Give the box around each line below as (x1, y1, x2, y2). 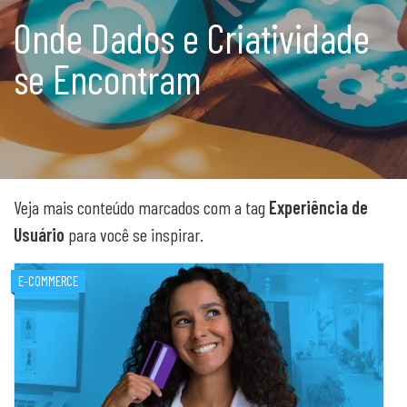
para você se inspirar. (65, 223, 203, 245)
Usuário (14, 223, 65, 245)
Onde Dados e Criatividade (14, 13, 370, 62)
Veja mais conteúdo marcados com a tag (14, 196, 269, 218)
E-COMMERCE (18, 273, 78, 289)
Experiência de (269, 196, 368, 218)
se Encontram (14, 54, 202, 103)
